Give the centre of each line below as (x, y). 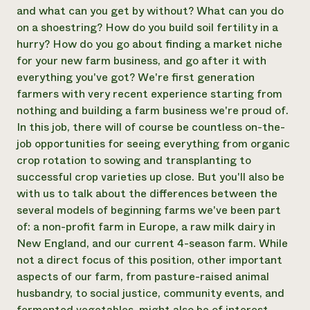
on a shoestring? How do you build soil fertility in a (147, 27)
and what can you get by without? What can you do (150, 11)
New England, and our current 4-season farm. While (152, 243)
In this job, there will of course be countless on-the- (151, 127)
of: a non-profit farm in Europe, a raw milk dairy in (146, 227)
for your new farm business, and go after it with (142, 61)
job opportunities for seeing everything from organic (153, 144)
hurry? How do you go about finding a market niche (149, 44)
